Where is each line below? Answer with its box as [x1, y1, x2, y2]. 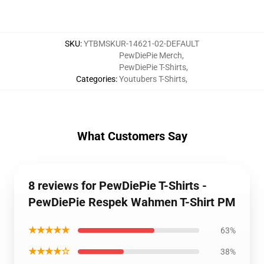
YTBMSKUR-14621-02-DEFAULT [84, 38, 199, 48]
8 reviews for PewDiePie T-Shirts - [28, 178, 207, 193]
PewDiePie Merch [119, 50, 182, 60]
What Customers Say [77, 128, 187, 143]
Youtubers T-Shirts [119, 74, 186, 84]
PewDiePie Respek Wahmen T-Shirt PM [28, 194, 236, 209]
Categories [76, 74, 115, 84]
